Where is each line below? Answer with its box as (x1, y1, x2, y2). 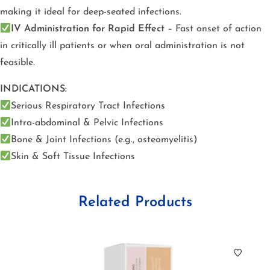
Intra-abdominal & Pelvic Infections (11, 118, 164, 128)
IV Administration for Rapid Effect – (11, 24, 173, 34)
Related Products (78, 195, 192, 210)
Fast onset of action (175, 24, 262, 34)
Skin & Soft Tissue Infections (11, 151, 136, 162)
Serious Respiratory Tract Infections (11, 101, 166, 111)
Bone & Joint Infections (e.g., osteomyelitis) (11, 134, 198, 145)
